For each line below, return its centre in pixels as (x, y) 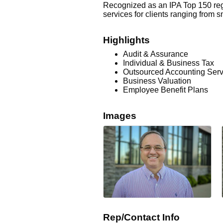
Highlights (126, 40)
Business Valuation (157, 81)
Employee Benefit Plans (166, 90)
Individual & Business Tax (168, 63)
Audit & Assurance (156, 54)
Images (120, 116)
